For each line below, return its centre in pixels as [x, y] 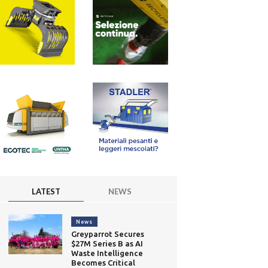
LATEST [46, 192]
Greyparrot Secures [108, 234]
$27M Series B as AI [107, 244]
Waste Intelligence [107, 253]
